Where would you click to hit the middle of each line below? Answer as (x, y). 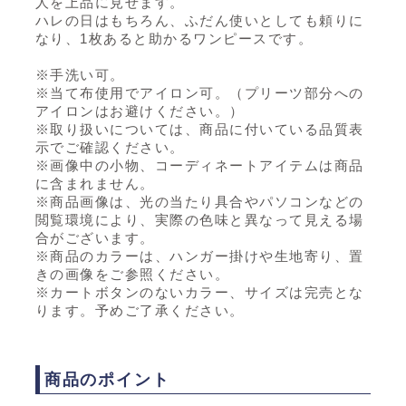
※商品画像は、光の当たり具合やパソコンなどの (199, 201)
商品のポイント (107, 379)
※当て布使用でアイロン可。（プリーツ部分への (199, 92)
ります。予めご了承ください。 (140, 310)
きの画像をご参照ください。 (132, 274)
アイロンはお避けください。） (140, 111)
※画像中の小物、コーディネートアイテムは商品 (199, 165)
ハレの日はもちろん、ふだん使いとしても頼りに (199, 20)
